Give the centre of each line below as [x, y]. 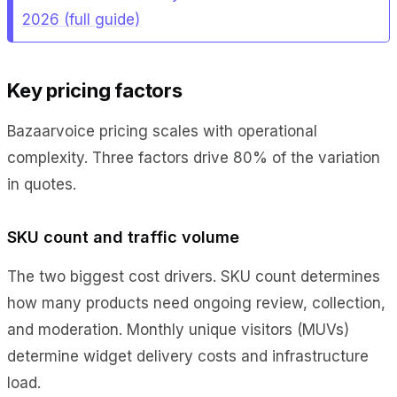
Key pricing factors [95, 90]
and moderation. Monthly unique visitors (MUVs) [178, 329]
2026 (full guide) [81, 19]
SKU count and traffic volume [123, 237]
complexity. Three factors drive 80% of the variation [194, 157]
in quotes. [42, 184]
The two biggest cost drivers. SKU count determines [194, 276]
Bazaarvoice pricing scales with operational [162, 131]
